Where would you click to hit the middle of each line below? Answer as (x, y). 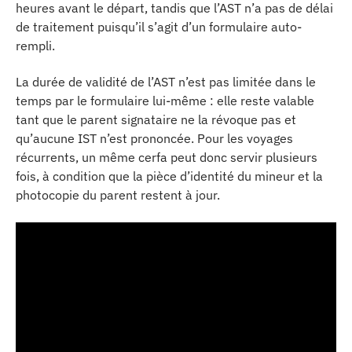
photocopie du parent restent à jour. (118, 195)
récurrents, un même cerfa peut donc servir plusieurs (167, 157)
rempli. (35, 45)
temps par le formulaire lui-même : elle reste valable (165, 101)
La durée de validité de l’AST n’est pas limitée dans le (166, 82)
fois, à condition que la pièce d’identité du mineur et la (169, 176)
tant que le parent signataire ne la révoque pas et (156, 119)
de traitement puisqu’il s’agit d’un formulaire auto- (159, 26)
